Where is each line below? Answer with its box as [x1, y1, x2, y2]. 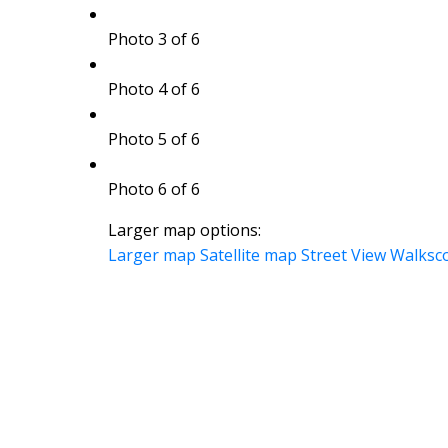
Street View [300, 243, 386, 266]
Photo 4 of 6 [107, 77, 200, 100]
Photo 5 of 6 [107, 127, 200, 150]
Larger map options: [107, 218, 261, 241]
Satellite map [199, 243, 297, 266]
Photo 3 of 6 [107, 27, 200, 50]
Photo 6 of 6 [107, 177, 200, 200]
